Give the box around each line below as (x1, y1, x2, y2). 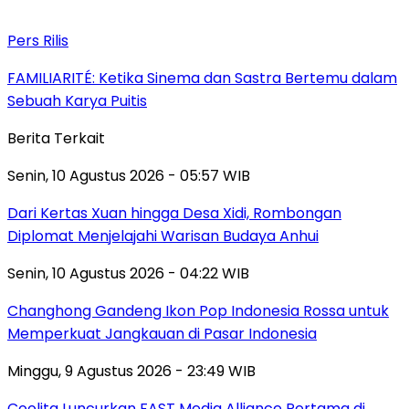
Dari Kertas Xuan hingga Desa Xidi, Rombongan (7, 202, 341, 224)
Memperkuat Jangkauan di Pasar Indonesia (7, 322, 317, 344)
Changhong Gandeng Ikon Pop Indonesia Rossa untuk (7, 299, 389, 321)
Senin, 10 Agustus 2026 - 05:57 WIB (7, 164, 250, 186)
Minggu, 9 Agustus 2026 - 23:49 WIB (7, 360, 256, 382)
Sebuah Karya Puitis (7, 89, 147, 111)
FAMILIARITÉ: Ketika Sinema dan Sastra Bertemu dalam (7, 67, 397, 89)
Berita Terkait (7, 127, 105, 149)
